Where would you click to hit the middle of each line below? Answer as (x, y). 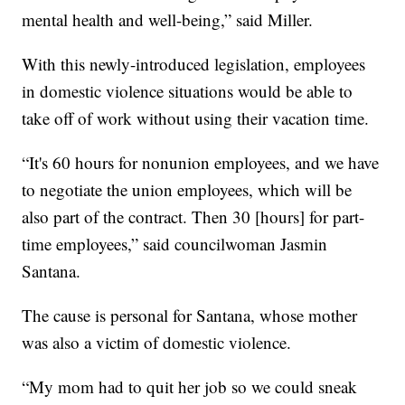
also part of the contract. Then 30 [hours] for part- (193, 217)
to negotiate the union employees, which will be (187, 190)
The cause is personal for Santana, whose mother (190, 316)
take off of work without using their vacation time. (196, 118)
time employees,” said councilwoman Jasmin (175, 244)
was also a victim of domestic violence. (157, 343)
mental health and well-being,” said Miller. (168, 20)
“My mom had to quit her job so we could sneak (190, 387)
